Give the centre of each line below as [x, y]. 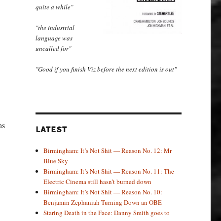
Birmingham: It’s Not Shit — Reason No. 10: [103, 192]
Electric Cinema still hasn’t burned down [98, 181]
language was [54, 38]
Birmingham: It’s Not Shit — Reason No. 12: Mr [108, 150]
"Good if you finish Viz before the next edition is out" [106, 69]
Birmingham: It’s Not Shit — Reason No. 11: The [109, 171]
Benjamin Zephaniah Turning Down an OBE [103, 202]
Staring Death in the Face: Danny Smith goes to [107, 212]
